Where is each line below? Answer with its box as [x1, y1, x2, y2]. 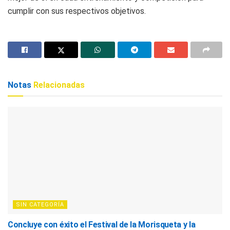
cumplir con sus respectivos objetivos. [8, 6, 146, 16]
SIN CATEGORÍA [16, 201, 64, 208]
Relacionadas [31, 80, 85, 90]
